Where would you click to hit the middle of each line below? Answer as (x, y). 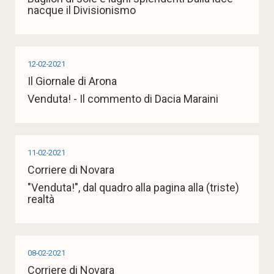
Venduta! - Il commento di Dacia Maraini (123, 99)
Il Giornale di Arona (72, 81)
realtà (41, 199)
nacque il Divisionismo (82, 10)
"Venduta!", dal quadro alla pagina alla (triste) (133, 188)
